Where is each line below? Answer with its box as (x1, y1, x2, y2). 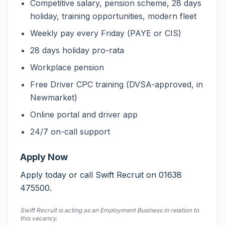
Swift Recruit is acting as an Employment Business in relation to (20, 206, 199, 214)
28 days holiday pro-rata (30, 45, 124, 55)
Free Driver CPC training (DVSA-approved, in (30, 79, 203, 89)
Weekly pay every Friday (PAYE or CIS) (30, 28, 181, 38)
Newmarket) (30, 92, 77, 102)
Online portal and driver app (30, 109, 138, 120)
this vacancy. (20, 214, 57, 222)
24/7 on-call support (30, 127, 110, 137)
